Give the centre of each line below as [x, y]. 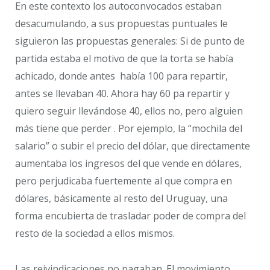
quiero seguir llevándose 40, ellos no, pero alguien [129, 111]
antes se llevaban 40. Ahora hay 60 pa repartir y [122, 94]
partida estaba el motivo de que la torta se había [124, 59]
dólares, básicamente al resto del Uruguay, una [121, 199]
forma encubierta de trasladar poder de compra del [130, 216]
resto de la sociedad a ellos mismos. [95, 234]
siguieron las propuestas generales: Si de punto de [130, 41]
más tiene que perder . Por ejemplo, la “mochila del [129, 129]
